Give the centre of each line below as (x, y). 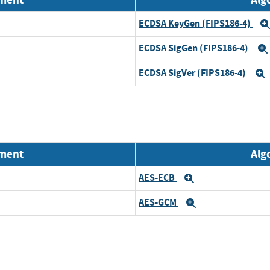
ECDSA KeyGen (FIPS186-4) (196, 24)
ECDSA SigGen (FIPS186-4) (194, 48)
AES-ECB (158, 177)
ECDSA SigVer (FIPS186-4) (193, 73)
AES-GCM (159, 202)
